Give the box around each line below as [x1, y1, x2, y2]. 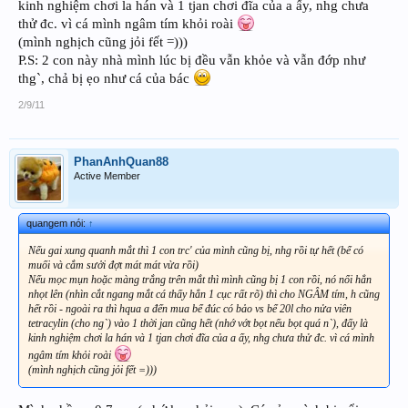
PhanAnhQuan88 [74, 154, 168, 168]
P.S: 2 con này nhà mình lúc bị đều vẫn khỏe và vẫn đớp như [18, 52, 365, 67]
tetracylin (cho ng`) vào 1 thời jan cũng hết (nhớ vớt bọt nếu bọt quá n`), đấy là [28, 316, 368, 330]
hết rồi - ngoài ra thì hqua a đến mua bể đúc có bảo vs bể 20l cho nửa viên [28, 301, 352, 315]
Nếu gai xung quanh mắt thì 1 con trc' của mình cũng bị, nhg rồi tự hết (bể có [28, 243, 363, 257]
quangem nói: [26, 217, 88, 229]
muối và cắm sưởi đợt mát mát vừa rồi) [28, 258, 199, 271]
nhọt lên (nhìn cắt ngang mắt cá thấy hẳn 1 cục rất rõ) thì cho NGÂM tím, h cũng [28, 287, 380, 301]
